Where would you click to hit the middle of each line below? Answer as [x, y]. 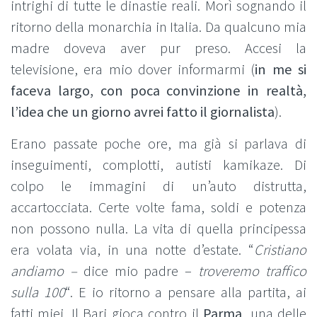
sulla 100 [38, 292]
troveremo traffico [253, 271]
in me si [281, 69]
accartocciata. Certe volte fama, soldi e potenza [158, 207]
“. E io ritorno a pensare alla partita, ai [186, 292]
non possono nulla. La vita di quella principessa [158, 229]
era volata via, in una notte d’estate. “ [132, 250]
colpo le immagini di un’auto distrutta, [158, 186]
